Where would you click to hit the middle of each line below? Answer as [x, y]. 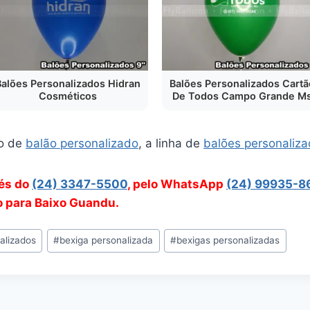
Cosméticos [68, 96]
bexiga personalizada [107, 240]
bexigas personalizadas [228, 240]
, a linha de [171, 143]
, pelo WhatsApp [177, 184]
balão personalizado [82, 143]
